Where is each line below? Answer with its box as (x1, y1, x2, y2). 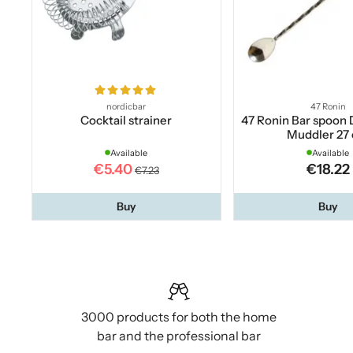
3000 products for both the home (81, 308, 277, 325)
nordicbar (106, 100, 147, 112)
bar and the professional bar (97, 327, 262, 344)
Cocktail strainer (80, 112, 173, 128)
